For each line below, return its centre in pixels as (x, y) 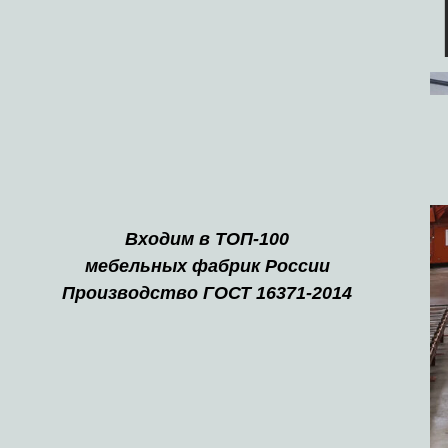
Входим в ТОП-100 (207, 239)
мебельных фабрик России (207, 266)
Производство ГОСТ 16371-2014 (207, 293)
